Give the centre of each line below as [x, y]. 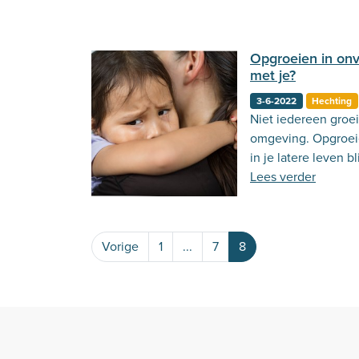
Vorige [120, 246]
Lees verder [283, 177]
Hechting [332, 101]
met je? [273, 75]
